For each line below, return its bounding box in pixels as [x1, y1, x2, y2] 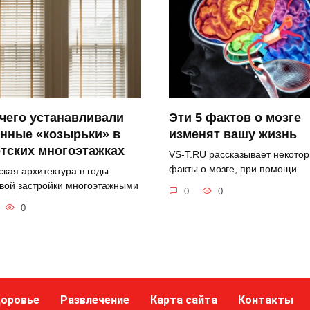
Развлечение [60, 293, 129, 307]
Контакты [238, 293, 293, 307]
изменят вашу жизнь [169, 127, 297, 142]
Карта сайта [150, 293, 217, 307]
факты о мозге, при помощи [169, 163, 297, 175]
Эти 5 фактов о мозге [169, 111, 301, 125]
